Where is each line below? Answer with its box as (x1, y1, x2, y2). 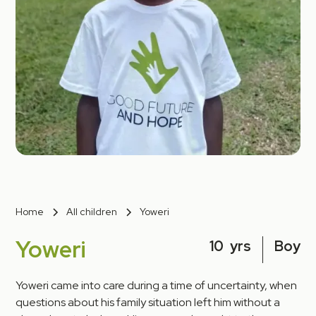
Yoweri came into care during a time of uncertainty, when (16, 278, 298, 293)
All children (66, 205, 118, 219)
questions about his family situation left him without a (16, 295, 281, 310)
